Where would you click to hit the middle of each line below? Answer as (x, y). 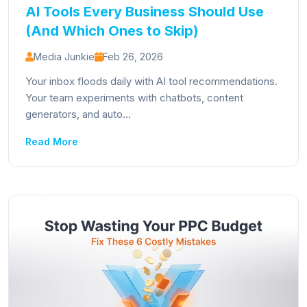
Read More (52, 142)
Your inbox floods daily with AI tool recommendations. (151, 81)
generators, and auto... (78, 114)
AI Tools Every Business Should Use (145, 12)
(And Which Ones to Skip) (112, 31)
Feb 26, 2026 (133, 57)
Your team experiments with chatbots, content (134, 98)
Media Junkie (64, 57)
